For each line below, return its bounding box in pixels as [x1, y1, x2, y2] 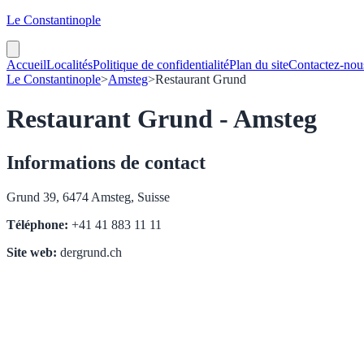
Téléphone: [6, 217, 68, 232]
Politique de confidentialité [93, 58, 229, 71]
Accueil [6, 58, 46, 71]
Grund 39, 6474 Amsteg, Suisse [6, 189, 170, 204]
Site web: [6, 245, 57, 259]
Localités [46, 58, 93, 71]
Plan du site [229, 58, 288, 71]
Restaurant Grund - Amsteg [6, 104, 317, 134]
